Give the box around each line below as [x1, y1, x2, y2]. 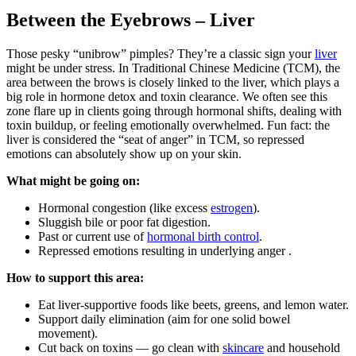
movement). [38, 326, 98, 340]
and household [264, 340, 340, 354]
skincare [222, 340, 264, 354]
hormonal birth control [147, 229, 259, 243]
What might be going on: [6, 173, 140, 188]
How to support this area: [6, 270, 144, 284]
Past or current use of [38, 229, 147, 243]
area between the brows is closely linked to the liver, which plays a [6, 75, 339, 89]
